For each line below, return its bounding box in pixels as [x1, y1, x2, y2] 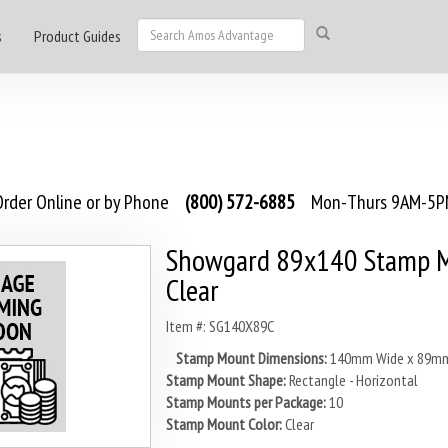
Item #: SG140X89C [165, 316, 274, 336]
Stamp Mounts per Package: [165, 392, 326, 412]
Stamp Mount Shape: [165, 370, 286, 390]
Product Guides [34, 26, 121, 46]
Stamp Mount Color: [165, 414, 282, 434]
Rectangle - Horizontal [288, 370, 418, 390]
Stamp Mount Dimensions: [175, 348, 327, 368]
